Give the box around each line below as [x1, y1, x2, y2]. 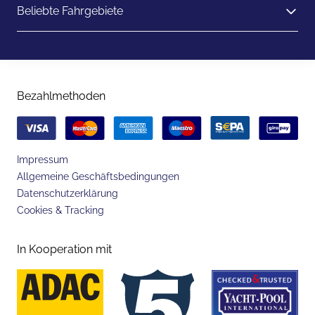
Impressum [17, 153, 68, 165]
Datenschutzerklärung [17, 187, 118, 199]
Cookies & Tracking [17, 204, 104, 216]
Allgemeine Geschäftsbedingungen [17, 170, 179, 182]
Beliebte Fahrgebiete [17, 4, 123, 18]
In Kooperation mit [17, 242, 112, 256]
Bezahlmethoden [17, 89, 105, 103]
